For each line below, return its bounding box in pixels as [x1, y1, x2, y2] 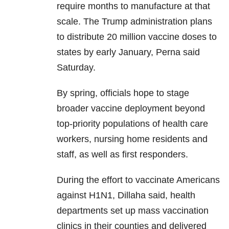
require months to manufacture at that [57, 1, 210, 12]
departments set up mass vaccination [57, 205, 209, 216]
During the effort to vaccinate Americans [57, 175, 220, 186]
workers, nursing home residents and [57, 134, 208, 145]
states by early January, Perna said [57, 47, 200, 58]
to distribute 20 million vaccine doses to [57, 32, 217, 42]
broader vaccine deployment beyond [57, 103, 205, 114]
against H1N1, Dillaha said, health [57, 190, 195, 201]
